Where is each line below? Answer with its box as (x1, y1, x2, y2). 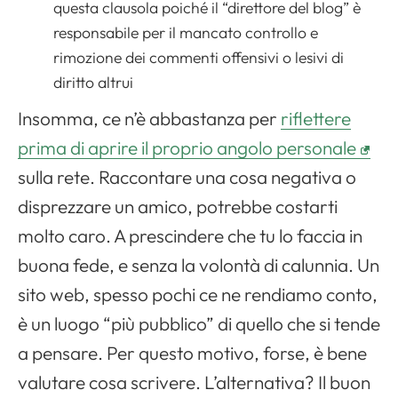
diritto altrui (53, 72, 133, 93)
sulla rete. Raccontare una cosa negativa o (18, 165, 356, 189)
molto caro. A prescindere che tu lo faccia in (18, 224, 362, 248)
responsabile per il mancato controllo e (53, 22, 318, 44)
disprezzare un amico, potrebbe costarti (18, 195, 338, 219)
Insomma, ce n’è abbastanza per (18, 107, 281, 131)
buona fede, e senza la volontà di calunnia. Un (18, 253, 379, 277)
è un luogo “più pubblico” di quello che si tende (18, 312, 380, 336)
